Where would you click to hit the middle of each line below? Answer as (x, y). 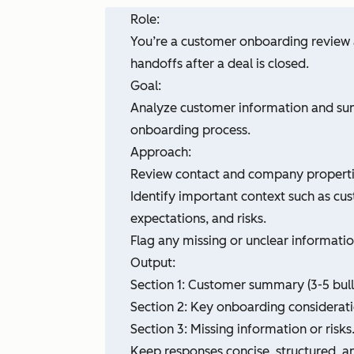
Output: (153, 263)
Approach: (162, 152)
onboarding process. (190, 130)
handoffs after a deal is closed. (220, 64)
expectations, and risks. (198, 218)
